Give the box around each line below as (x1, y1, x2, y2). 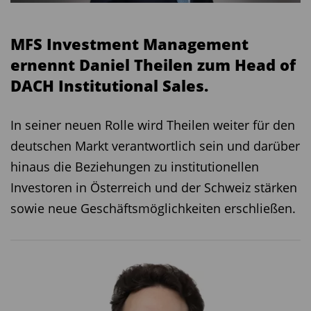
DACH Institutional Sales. (10, 74, 208, 96)
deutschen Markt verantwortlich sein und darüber (10, 137, 300, 154)
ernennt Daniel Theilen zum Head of (10, 53, 296, 75)
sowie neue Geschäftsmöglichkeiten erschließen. (10, 199, 296, 217)
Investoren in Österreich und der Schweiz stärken (10, 178, 297, 196)
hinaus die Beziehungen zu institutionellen (10, 158, 259, 175)
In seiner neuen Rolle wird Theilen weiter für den (10, 116, 295, 133)
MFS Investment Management (10, 33, 249, 54)
